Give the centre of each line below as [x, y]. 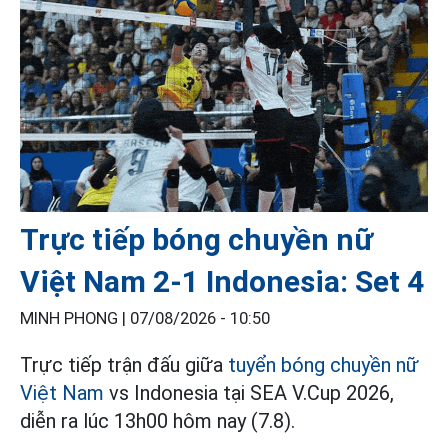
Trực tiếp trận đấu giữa [124, 364]
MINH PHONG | [75, 318]
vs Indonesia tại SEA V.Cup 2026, [249, 392]
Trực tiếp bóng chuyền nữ [196, 239]
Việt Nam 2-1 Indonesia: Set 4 [222, 281]
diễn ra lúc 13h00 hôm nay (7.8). [157, 420]
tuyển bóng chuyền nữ [323, 364]
